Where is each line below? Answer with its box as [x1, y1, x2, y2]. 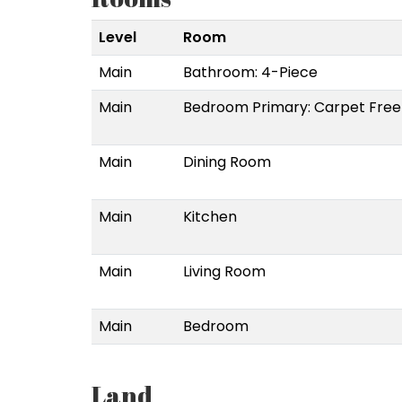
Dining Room [183, 151, 271, 172]
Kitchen [183, 205, 237, 227]
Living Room [183, 260, 266, 282]
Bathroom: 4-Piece [183, 61, 318, 83]
